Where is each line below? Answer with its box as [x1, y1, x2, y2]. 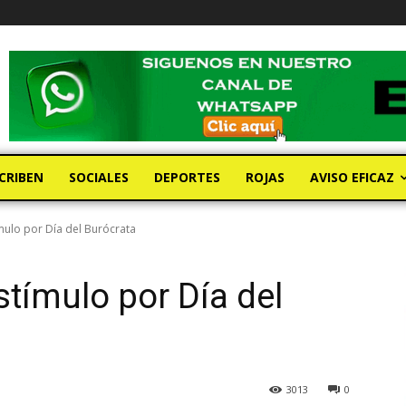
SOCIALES [69, 169, 129, 187]
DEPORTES [154, 169, 220, 187]
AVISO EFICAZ [310, 169, 394, 187]
